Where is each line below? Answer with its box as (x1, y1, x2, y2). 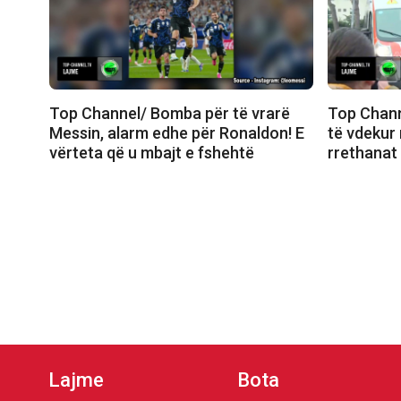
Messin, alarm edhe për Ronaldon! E (49, 123, 304, 142)
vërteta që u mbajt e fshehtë (49, 142, 254, 162)
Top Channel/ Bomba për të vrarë (49, 103, 290, 123)
